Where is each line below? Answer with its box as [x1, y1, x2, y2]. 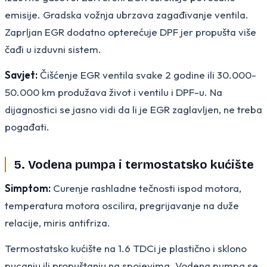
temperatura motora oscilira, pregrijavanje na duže [5, 198, 239, 212]
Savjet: [5, 68, 38, 81]
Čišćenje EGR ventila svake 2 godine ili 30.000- [38, 68, 256, 81]
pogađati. [5, 120, 49, 133]
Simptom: [5, 181, 51, 194]
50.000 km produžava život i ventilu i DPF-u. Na [5, 85, 222, 98]
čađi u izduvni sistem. [5, 42, 101, 55]
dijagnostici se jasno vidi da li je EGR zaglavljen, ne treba [5, 103, 262, 116]
